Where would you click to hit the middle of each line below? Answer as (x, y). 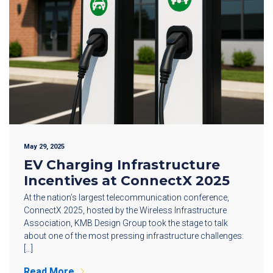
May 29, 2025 (44, 146)
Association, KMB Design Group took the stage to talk (126, 223)
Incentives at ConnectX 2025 (127, 180)
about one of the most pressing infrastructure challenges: (134, 236)
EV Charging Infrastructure (122, 165)
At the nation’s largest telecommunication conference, (126, 197)
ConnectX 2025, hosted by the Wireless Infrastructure (125, 210)
